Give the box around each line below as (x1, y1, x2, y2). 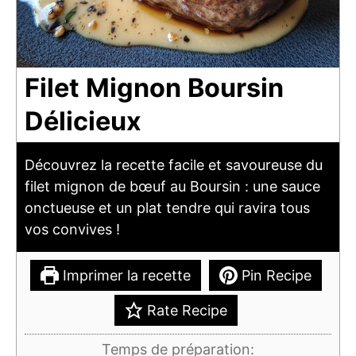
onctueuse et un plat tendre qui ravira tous (25, 199, 310, 216)
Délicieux (25, 106, 141, 137)
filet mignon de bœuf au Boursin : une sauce (25, 178, 320, 195)
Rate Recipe (143, 302, 228, 319)
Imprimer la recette (59, 267, 191, 284)
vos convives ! (25, 221, 120, 238)
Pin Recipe (238, 267, 312, 284)
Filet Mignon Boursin (25, 72, 284, 103)
